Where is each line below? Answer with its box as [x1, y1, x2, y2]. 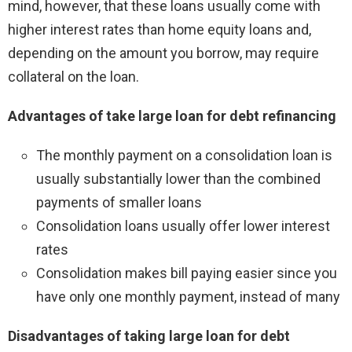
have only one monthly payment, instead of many [36, 288, 340, 306]
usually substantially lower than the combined [36, 170, 321, 188]
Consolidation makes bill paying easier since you [36, 265, 337, 282]
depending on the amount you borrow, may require [8, 45, 319, 62]
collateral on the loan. [8, 68, 139, 86]
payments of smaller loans [36, 194, 202, 211]
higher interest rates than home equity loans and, [8, 21, 311, 38]
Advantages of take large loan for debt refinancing [8, 108, 336, 125]
